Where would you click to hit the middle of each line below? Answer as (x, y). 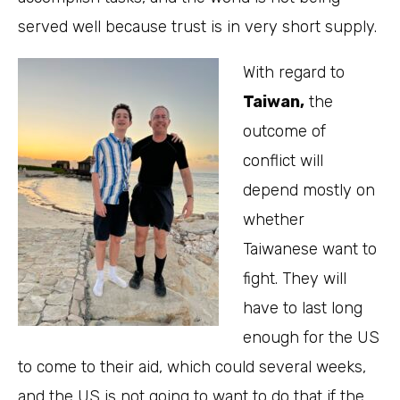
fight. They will (295, 279)
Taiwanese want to (310, 250)
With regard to (294, 73)
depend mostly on (309, 191)
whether (274, 220)
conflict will (283, 161)
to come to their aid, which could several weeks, (192, 367)
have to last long (303, 308)
